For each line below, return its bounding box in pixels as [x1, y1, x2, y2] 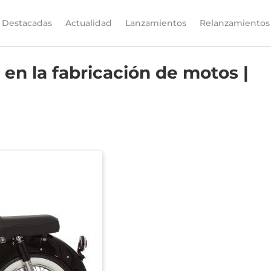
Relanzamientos [199, 18, 270, 28]
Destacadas [1, 18, 52, 28]
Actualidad [65, 18, 112, 28]
